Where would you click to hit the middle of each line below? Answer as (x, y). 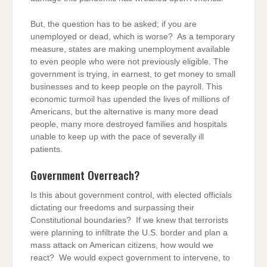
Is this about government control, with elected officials (131, 195)
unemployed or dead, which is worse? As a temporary (133, 36)
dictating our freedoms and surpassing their (112, 208)
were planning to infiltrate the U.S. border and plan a (129, 233)
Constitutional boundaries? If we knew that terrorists (129, 221)
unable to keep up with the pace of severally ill (117, 136)
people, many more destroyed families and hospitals (129, 124)
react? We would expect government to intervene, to (130, 258)
